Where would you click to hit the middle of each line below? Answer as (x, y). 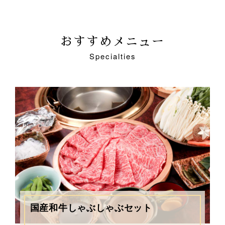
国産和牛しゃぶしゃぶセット (91, 208)
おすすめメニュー (113, 42)
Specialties (113, 56)
